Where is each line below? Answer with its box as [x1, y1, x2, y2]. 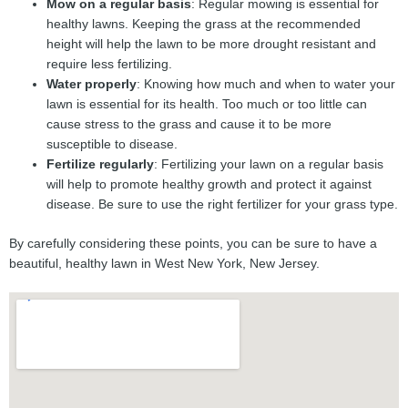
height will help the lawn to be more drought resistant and [46, 37, 377, 51]
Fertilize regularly [46, 158, 155, 171]
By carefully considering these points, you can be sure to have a [9, 236, 377, 250]
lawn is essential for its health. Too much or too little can [46, 97, 368, 111]
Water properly [46, 77, 138, 91]
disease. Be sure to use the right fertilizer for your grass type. [46, 198, 399, 211]
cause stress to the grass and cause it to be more [46, 117, 332, 131]
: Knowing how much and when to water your [137, 77, 396, 91]
